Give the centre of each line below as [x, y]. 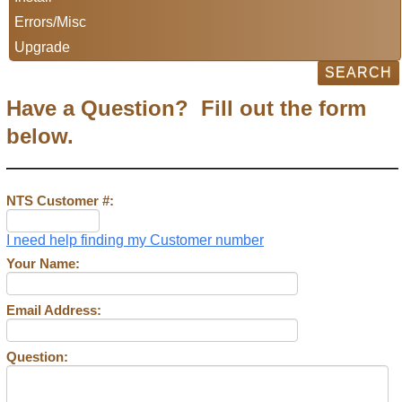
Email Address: [54, 310]
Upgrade [42, 47]
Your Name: [43, 263]
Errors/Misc [50, 22]
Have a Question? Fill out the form [186, 108]
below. [40, 136]
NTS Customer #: [60, 200]
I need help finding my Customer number [135, 240]
